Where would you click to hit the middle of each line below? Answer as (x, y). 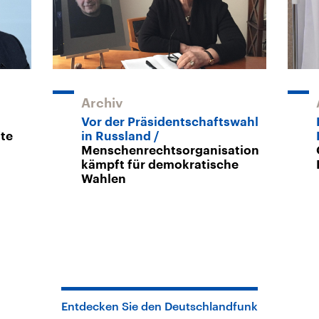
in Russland (116, 136)
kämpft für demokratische (160, 164)
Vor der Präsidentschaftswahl (170, 122)
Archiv (102, 103)
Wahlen (104, 179)
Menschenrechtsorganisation (170, 150)
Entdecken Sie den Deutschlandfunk (159, 306)
